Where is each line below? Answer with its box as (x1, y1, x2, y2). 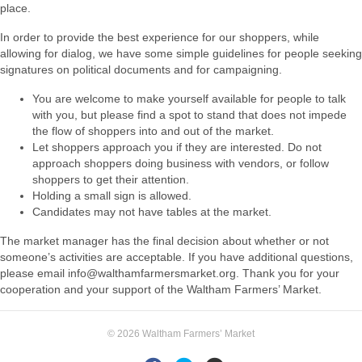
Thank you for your (242, 267, 339, 280)
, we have (92, 47, 145, 60)
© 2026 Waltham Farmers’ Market (107, 328, 255, 339)
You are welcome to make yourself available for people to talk (32, 92, 346, 105)
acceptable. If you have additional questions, (126, 250, 353, 263)
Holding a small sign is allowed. (32, 189, 192, 202)
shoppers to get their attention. (32, 173, 189, 186)
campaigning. (213, 63, 282, 76)
